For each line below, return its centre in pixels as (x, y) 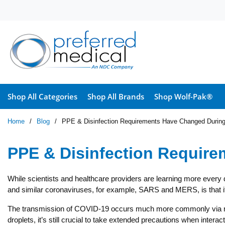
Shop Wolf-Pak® (183, 96)
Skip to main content (51, 14)
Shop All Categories (42, 96)
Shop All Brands (116, 96)
